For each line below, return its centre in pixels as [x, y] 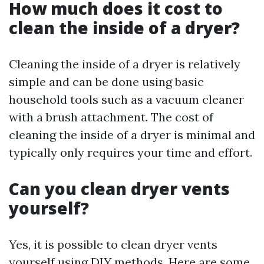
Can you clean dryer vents [119, 189]
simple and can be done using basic [106, 82]
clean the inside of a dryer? [124, 28]
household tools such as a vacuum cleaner [126, 100]
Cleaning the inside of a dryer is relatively [125, 64]
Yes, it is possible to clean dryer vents [113, 245]
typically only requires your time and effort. [131, 153]
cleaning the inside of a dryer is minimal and [132, 135]
